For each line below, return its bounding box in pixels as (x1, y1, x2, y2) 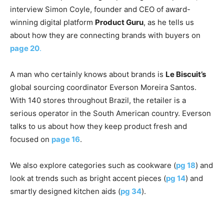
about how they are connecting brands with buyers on (10, 30, 200, 40)
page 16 (51, 134, 80, 144)
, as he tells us (143, 17, 194, 27)
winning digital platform (10, 17, 95, 27)
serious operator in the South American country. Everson (10, 108, 211, 118)
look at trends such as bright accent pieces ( (10, 173, 166, 183)
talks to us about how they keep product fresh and (10, 121, 187, 131)
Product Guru (95, 17, 143, 27)
